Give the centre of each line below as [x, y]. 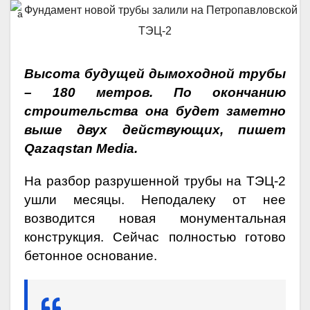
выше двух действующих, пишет [155, 129]
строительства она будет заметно [155, 111]
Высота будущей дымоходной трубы [155, 73]
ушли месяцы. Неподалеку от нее [155, 199]
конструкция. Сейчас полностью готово [155, 237]
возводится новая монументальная [155, 218]
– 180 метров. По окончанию [155, 92]
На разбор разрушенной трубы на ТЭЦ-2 [155, 181]
